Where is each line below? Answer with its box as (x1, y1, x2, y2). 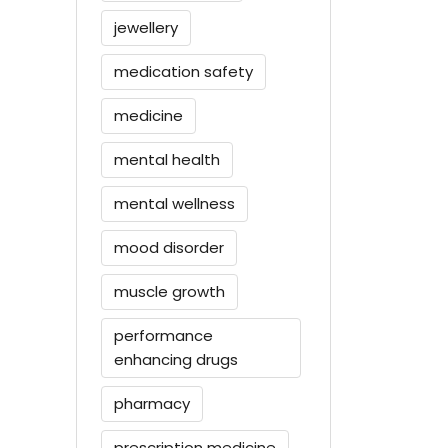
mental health (114, 148, 220, 170)
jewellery (114, 16, 178, 38)
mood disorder (114, 236, 224, 258)
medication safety (114, 60, 253, 82)
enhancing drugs (114, 348, 238, 370)
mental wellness (114, 192, 235, 214)
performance (114, 324, 213, 346)
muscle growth (114, 280, 225, 302)
